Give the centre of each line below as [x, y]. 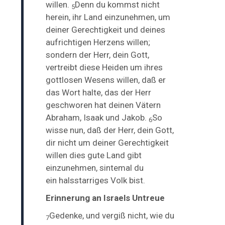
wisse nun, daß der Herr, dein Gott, [110, 130]
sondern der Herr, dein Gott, [98, 54]
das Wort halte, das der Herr [99, 92]
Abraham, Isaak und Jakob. [97, 117]
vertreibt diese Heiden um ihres [104, 67]
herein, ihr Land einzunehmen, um [108, 17]
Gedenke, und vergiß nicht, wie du [112, 215]
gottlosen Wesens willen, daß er [106, 80]
